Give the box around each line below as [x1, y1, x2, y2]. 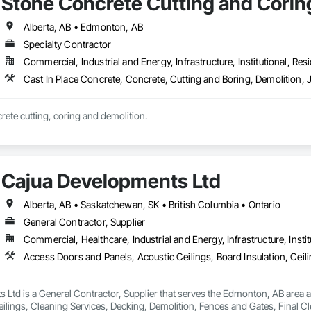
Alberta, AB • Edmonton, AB [23, 21, 143, 33]
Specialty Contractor [23, 38, 111, 51]
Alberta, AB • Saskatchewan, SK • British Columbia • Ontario [23, 199, 280, 211]
